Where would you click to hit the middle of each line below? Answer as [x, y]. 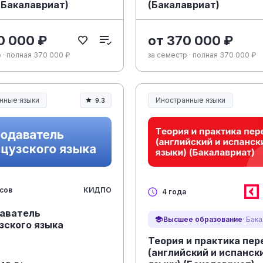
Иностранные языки [191, 100]
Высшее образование [203, 219]
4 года [174, 192]
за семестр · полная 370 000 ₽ [202, 55]
